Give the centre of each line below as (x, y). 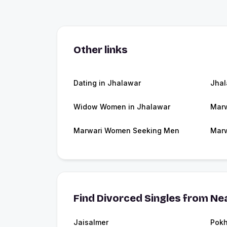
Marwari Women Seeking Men (126, 131)
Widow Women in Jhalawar (122, 107)
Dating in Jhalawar (107, 83)
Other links (101, 50)
